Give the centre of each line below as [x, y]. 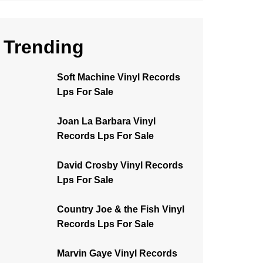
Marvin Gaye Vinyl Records [117, 253]
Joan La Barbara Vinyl [106, 121]
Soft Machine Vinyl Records [119, 77]
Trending [44, 47]
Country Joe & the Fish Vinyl [121, 209]
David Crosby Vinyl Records [120, 165]
